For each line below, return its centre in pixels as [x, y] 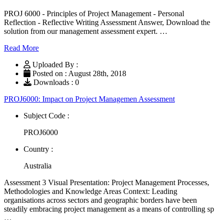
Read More [21, 48]
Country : [38, 149]
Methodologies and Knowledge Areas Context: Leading [91, 191]
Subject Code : [46, 115]
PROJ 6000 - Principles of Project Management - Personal [94, 13]
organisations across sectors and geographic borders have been [100, 200]
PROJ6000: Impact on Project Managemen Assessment [89, 99]
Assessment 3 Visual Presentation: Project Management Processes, [107, 182]
